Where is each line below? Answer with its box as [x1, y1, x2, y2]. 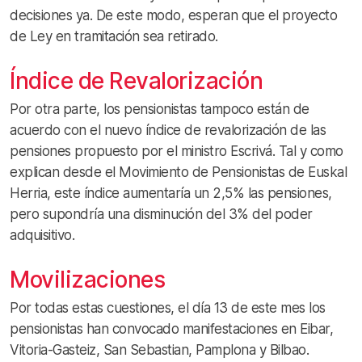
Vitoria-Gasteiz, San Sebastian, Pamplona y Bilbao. [10, 342, 309, 359]
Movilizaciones [10, 266, 165, 294]
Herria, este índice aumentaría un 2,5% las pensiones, [10, 185, 332, 202]
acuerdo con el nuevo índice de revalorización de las [10, 122, 326, 139]
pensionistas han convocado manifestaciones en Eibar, [10, 321, 333, 338]
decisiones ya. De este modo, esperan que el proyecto [10, 7, 337, 24]
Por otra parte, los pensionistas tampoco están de [10, 101, 309, 118]
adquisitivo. [10, 227, 74, 244]
